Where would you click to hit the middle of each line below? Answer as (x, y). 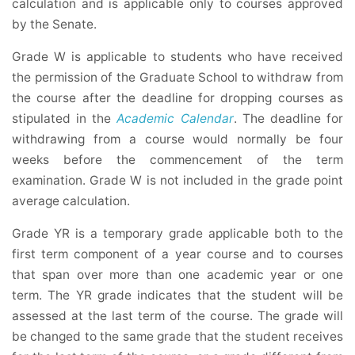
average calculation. (71, 201)
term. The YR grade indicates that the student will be (177, 296)
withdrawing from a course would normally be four (177, 139)
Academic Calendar (175, 119)
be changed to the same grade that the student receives (177, 337)
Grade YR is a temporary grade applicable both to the (177, 234)
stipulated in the (65, 119)
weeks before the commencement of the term (177, 160)
